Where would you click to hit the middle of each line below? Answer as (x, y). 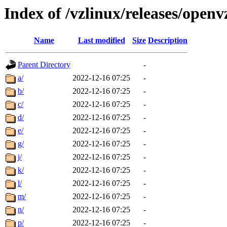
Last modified (101, 41)
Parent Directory (44, 65)
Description (168, 41)
